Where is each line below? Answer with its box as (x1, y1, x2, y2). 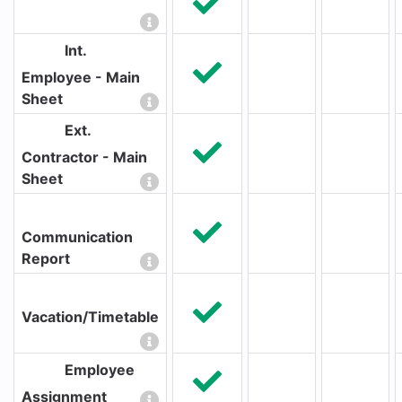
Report (22, 249, 70, 267)
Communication (22, 228, 133, 246)
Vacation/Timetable (22, 308, 159, 326)
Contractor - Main (22, 148, 147, 166)
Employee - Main (22, 68, 140, 86)
